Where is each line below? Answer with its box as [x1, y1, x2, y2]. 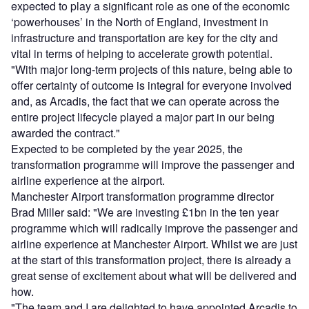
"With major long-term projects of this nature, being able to [11, 61, 292, 78]
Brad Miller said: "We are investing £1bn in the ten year [11, 204, 279, 221]
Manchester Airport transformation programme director [11, 188, 274, 205]
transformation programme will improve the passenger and [11, 157, 295, 173]
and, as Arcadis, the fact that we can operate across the [11, 93, 279, 110]
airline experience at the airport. [11, 172, 165, 189]
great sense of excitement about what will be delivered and [11, 268, 297, 284]
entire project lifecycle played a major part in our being [11, 109, 275, 126]
